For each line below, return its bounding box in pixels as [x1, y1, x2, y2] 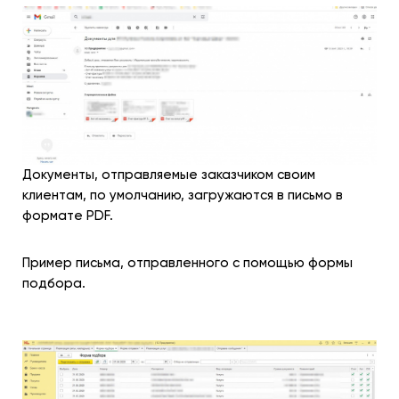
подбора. [22, 274, 85, 291]
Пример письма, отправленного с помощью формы [22, 254, 353, 271]
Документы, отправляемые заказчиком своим [22, 166, 315, 183]
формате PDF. [22, 207, 113, 224]
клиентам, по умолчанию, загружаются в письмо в [22, 186, 343, 203]
